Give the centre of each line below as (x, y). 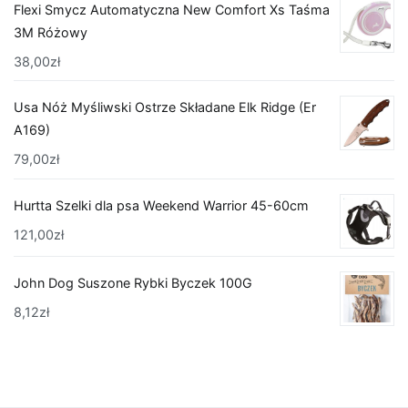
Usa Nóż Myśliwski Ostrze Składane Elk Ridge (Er (165, 107)
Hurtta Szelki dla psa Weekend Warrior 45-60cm (161, 205)
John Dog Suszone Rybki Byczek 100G (133, 283)
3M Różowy (51, 32)
